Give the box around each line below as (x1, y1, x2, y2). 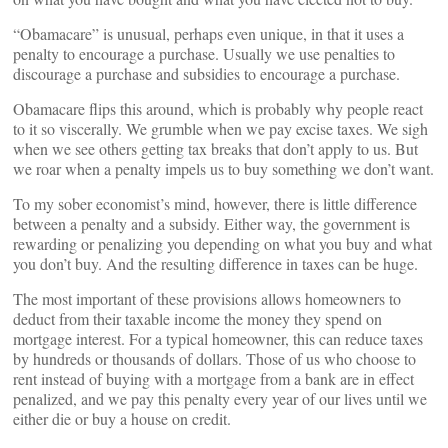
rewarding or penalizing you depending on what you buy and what (13, 233, 432, 254)
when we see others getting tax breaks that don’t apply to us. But (13, 138, 418, 159)
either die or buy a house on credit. (13, 408, 231, 429)
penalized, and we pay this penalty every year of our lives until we (13, 388, 427, 409)
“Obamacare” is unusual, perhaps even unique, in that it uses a (13, 23, 404, 44)
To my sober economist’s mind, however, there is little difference (13, 193, 417, 214)
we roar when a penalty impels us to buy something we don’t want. (13, 158, 434, 179)
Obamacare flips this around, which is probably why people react (13, 98, 423, 119)
